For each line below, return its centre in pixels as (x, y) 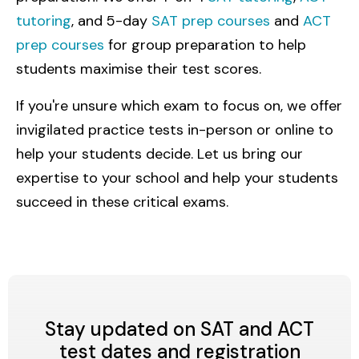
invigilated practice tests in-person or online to (175, 130)
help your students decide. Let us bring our (159, 154)
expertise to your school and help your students (177, 178)
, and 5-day (111, 21)
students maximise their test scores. (139, 69)
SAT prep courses (211, 21)
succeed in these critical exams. (122, 202)
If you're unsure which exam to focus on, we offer (179, 106)
